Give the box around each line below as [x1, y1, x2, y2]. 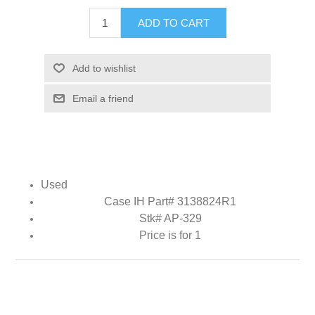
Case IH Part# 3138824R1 [104, 195, 236, 207]
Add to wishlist [72, 62, 136, 74]
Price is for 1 [139, 229, 201, 241]
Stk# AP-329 [139, 212, 202, 224]
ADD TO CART [137, 16, 210, 29]
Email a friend [72, 92, 134, 104]
